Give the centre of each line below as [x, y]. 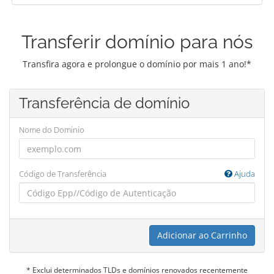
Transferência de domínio [104, 103]
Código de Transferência [63, 174]
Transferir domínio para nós [137, 42]
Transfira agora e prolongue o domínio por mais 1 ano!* [137, 64]
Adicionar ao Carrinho [202, 235]
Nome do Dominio [52, 130]
